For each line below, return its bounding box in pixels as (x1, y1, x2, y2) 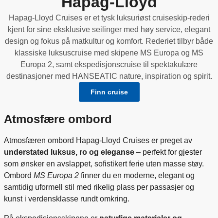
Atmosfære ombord (4, 112, 112, 126)
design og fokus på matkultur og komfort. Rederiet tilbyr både (5, 36, 213, 45)
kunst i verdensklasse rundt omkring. (4, 194, 129, 203)
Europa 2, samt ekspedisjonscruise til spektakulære (20, 60, 198, 69)
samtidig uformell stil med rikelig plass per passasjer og (4, 182, 194, 191)
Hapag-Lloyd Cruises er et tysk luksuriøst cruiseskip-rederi (8, 13, 210, 22)
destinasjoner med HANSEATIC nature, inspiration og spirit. (6, 72, 212, 80)
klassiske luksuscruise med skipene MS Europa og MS (15, 48, 203, 57)
